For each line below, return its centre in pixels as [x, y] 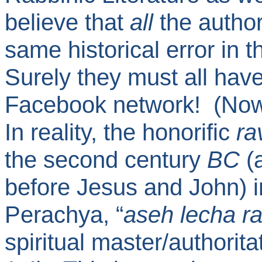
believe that [67, 22]
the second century [106, 160]
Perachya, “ [64, 215]
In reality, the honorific [120, 132]
